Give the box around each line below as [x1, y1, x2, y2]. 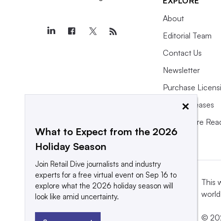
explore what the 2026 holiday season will [35, 181, 173, 190]
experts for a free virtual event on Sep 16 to [35, 170, 177, 180]
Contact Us [163, 47, 202, 58]
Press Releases [163, 99, 214, 110]
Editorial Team [163, 30, 212, 40]
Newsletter [163, 65, 200, 75]
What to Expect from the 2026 [35, 125, 178, 138]
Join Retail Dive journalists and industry [35, 159, 161, 169]
